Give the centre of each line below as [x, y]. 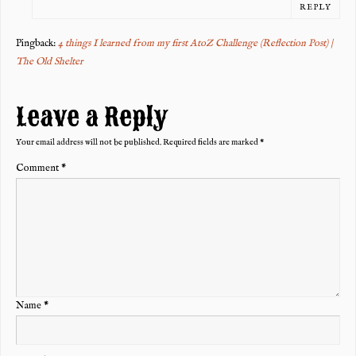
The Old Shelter [49, 62]
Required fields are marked [211, 142]
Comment [38, 169]
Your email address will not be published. [88, 142]
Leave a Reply [91, 117]
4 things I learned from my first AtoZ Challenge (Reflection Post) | [195, 43]
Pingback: [37, 43]
